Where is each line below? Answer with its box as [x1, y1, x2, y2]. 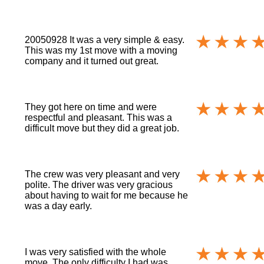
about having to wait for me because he [25, 190, 189, 200]
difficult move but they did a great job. [25, 123, 180, 133]
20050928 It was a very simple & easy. [25, 34, 185, 45]
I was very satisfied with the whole [25, 246, 167, 257]
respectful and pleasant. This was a [25, 112, 173, 123]
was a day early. [25, 200, 93, 211]
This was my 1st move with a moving [25, 45, 178, 55]
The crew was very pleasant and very [25, 169, 180, 179]
